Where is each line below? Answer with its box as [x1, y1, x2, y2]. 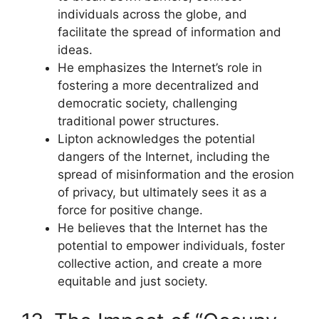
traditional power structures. [58, 114, 219, 128]
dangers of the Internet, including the [58, 150, 270, 164]
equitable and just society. [58, 274, 208, 288]
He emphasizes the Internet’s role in [58, 61, 262, 75]
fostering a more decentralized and [58, 78, 259, 93]
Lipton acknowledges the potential [58, 132, 255, 146]
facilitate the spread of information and [58, 25, 281, 39]
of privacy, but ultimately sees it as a [58, 185, 267, 199]
